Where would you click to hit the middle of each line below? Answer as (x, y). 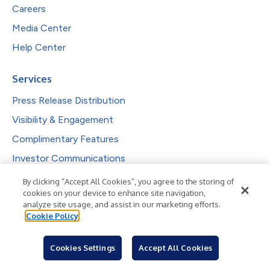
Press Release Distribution (69, 100)
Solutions (35, 209)
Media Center (42, 28)
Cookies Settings (82, 248)
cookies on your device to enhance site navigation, (115, 193)
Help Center (39, 47)
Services (32, 79)
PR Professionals (49, 230)
